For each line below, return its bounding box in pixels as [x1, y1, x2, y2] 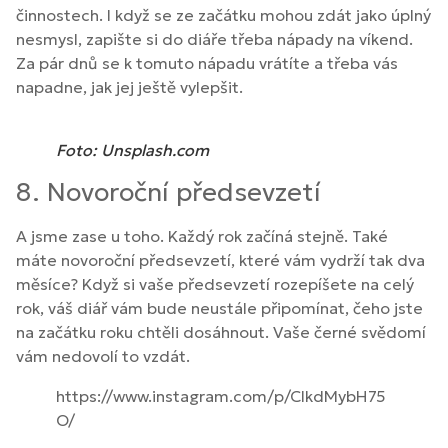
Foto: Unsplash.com [56, 140, 209, 161]
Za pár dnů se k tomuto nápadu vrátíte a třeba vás [16, 53, 398, 74]
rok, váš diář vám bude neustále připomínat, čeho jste [16, 298, 423, 319]
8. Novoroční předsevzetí [16, 176, 321, 209]
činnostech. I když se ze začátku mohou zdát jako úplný [16, 5, 431, 26]
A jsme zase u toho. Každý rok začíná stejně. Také [16, 226, 388, 247]
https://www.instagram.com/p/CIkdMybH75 [56, 386, 385, 407]
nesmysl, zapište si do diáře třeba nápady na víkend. [16, 29, 413, 50]
